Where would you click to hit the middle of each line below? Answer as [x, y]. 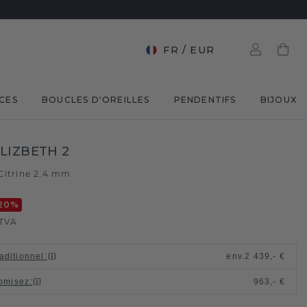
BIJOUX [278, 100]
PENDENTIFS [205, 100]
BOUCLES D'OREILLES [96, 100]
